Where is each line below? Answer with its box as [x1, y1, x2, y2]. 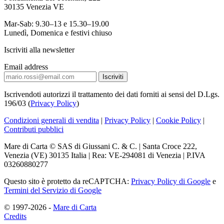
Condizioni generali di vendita [4, 116, 99, 125]
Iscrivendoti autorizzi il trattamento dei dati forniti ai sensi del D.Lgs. [4, 90, 219, 99]
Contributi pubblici [4, 125, 63, 134]
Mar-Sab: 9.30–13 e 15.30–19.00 [4, 19, 109, 28]
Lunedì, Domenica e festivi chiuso [4, 28, 112, 37]
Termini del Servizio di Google [4, 186, 101, 195]
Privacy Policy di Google [131, 177, 210, 186]
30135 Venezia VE [4, 2, 64, 11]
